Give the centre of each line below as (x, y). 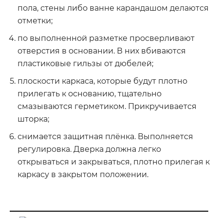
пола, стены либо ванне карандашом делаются (113, 8)
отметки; (35, 21)
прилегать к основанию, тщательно (90, 94)
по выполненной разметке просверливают (106, 38)
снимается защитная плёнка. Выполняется (105, 136)
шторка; (33, 119)
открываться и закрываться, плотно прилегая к (114, 162)
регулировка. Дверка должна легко (89, 149)
